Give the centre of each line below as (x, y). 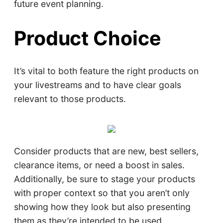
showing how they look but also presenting (102, 207)
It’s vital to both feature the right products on (106, 71)
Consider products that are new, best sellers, (106, 151)
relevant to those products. (70, 99)
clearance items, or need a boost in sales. (99, 165)
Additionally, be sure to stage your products (104, 179)
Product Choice (88, 39)
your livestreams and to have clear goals (97, 85)
